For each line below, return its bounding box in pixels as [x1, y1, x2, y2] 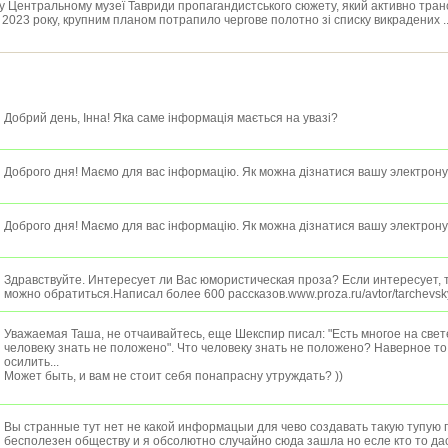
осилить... [4, 355, 59, 369]
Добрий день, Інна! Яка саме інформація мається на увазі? [4, 111, 338, 125]
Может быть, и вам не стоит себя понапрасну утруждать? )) [4, 369, 343, 383]
